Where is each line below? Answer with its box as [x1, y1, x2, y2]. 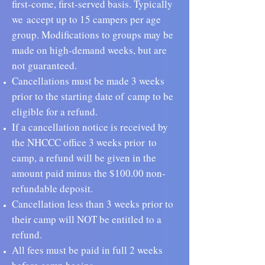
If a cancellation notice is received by [12, 120, 168, 134]
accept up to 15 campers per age [27, 12, 161, 26]
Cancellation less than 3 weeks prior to [12, 197, 173, 211]
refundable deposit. [12, 182, 96, 195]
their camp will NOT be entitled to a [12, 212, 161, 226]
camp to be [128, 89, 173, 103]
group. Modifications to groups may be [12, 28, 173, 41]
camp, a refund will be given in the [12, 151, 156, 164]
